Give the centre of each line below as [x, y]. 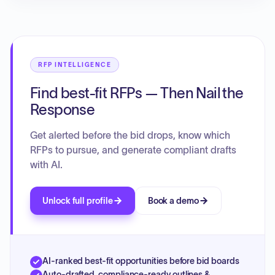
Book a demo [173, 201]
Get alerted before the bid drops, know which [130, 135]
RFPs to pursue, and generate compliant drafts [133, 150]
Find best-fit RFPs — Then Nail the [137, 93]
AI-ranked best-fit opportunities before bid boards [141, 261]
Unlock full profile [78, 201]
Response [63, 110]
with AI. [46, 165]
